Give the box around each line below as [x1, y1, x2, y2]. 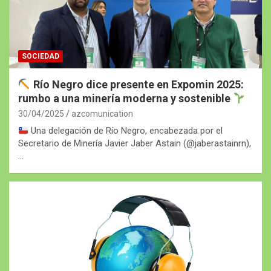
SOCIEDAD [22, 52, 59, 61]
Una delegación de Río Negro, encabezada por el [28, 125, 223, 137]
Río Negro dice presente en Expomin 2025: [30, 78, 244, 91]
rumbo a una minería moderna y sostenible [18, 92, 233, 105]
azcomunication [71, 109, 133, 119]
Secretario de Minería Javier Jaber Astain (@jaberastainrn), [18, 138, 251, 149]
